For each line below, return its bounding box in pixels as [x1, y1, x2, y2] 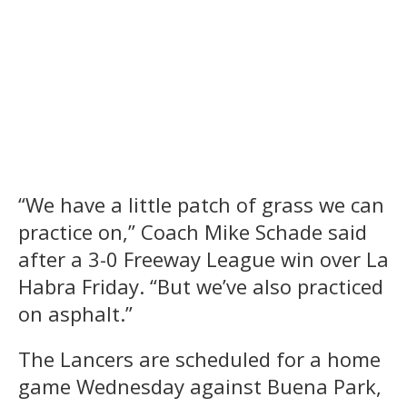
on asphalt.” [18, 300, 133, 328]
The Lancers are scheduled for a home [18, 345, 381, 373]
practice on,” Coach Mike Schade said [18, 218, 367, 246]
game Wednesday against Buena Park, [18, 372, 382, 401]
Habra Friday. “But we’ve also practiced [18, 273, 383, 301]
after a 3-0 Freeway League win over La [18, 245, 389, 273]
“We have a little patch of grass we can [18, 191, 384, 219]
